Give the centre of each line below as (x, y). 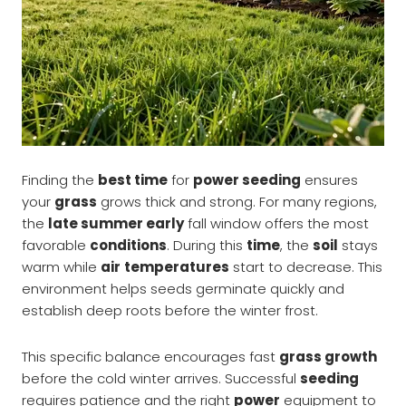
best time (133, 180)
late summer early (116, 224)
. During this (207, 246)
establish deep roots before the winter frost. (170, 311)
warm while (61, 267)
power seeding (247, 180)
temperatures (177, 267)
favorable (56, 246)
